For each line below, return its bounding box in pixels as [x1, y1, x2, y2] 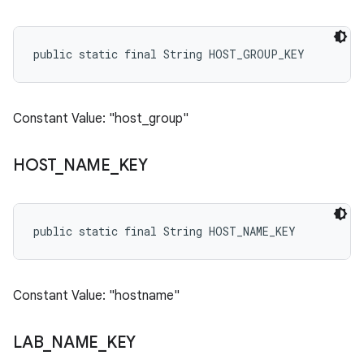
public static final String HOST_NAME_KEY [33, 223, 296, 239]
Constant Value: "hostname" [13, 288, 180, 304]
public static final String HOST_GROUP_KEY [33, 46, 305, 62]
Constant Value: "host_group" [13, 110, 188, 127]
